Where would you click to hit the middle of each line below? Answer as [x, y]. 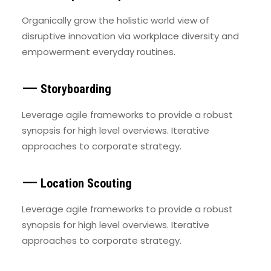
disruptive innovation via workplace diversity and [130, 36]
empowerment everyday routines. [99, 52]
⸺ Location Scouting [77, 183]
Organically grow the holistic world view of [116, 20]
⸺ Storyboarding [67, 89]
